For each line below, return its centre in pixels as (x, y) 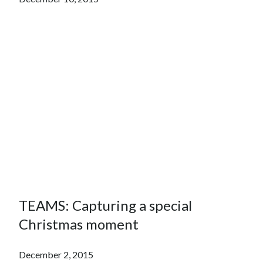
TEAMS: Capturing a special (105, 205)
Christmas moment (79, 224)
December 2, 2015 (56, 254)
